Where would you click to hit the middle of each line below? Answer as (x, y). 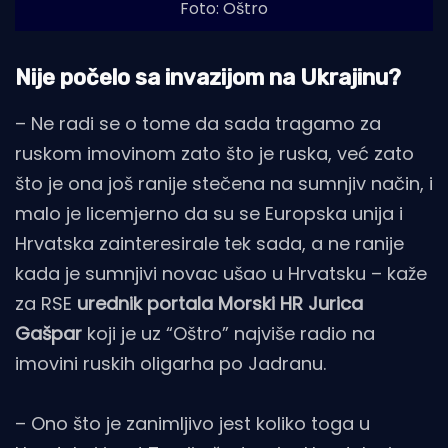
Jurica (335, 304)
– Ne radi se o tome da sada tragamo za (198, 124)
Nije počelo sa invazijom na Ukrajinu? (208, 78)
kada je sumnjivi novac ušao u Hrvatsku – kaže (221, 274)
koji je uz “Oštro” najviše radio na (228, 334)
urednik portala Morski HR (190, 304)
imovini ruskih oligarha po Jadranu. (170, 364)
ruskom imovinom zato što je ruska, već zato (214, 154)
